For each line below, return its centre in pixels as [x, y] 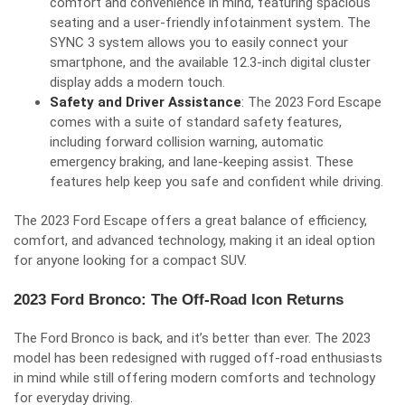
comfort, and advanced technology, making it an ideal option [194, 240]
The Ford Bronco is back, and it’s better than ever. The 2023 [192, 338]
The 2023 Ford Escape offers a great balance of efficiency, [190, 221]
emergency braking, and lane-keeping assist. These [202, 162]
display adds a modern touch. [137, 82]
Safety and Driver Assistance [146, 102]
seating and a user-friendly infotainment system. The [210, 23]
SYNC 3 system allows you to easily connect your [199, 42]
